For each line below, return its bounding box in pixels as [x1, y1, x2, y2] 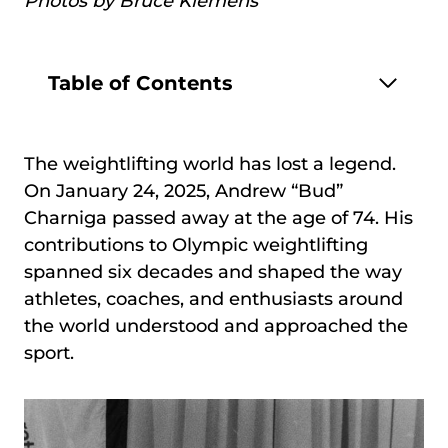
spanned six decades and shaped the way [24, 261, 402, 283]
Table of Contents [48, 70, 233, 95]
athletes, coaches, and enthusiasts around [24, 288, 403, 310]
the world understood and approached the [24, 315, 408, 337]
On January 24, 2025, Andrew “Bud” [24, 180, 343, 202]
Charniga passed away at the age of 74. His [24, 207, 413, 229]
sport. [24, 342, 74, 364]
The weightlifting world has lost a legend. [24, 153, 396, 175]
